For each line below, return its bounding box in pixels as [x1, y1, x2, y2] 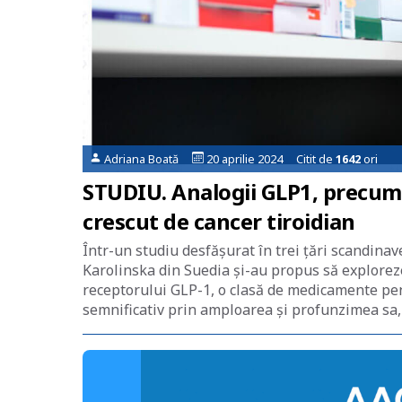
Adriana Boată [101, 151, 193, 167]
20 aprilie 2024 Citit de [203, 151, 336, 167]
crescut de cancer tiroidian [83, 206, 355, 236]
